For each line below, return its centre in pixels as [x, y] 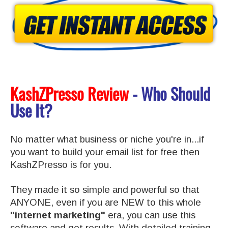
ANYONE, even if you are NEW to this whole [106, 203]
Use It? [31, 110]
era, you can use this [150, 215]
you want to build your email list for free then [105, 152]
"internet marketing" [58, 215]
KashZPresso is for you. [61, 165]
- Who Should [171, 94]
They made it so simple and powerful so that [105, 190]
